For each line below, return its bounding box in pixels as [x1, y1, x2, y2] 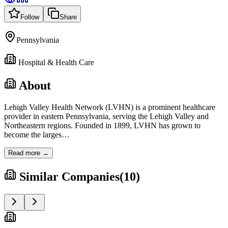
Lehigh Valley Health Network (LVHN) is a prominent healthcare [4, 102, 215, 111]
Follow [20, 13, 39, 21]
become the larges [4, 130, 62, 139]
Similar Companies [19, 169, 120, 183]
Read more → [8, 149, 49, 157]
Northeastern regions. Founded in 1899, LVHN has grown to [4, 121, 201, 130]
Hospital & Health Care [18, 58, 94, 67]
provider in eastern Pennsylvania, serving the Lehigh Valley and [4, 111, 209, 121]
